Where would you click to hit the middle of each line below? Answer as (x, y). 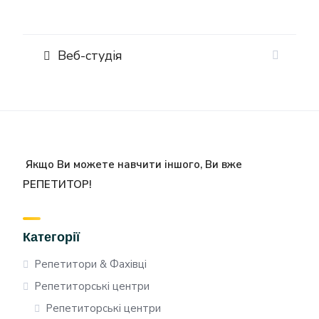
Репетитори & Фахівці (90, 264)
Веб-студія (88, 56)
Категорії (51, 237)
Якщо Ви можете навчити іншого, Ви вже (134, 164)
